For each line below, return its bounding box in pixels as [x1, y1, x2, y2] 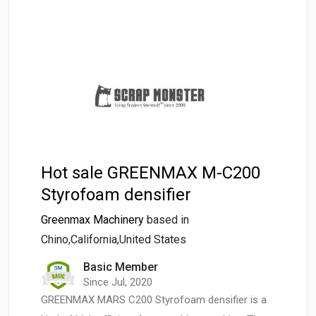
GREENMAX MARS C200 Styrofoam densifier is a [41, 293, 267, 307]
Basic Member [83, 260, 158, 274]
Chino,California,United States [41, 233, 186, 247]
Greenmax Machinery [41, 213, 144, 227]
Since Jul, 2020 [83, 276, 152, 289]
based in [147, 213, 189, 227]
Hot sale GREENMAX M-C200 [41, 163, 260, 183]
